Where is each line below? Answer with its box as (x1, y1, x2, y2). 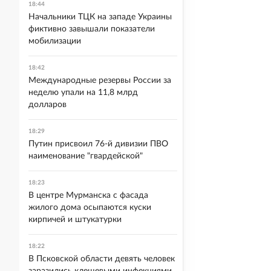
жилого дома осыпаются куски (28, 203, 151, 212)
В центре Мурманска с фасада (28, 191, 148, 200)
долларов (28, 100, 67, 109)
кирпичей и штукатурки (28, 215, 122, 224)
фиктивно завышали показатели (28, 25, 155, 33)
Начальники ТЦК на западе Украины (28, 13, 172, 21)
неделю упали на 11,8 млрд (28, 88, 138, 97)
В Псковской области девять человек (28, 255, 175, 263)
